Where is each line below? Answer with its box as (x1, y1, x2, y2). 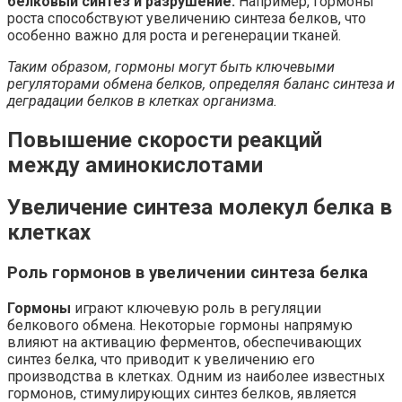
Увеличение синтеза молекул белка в (7, 195, 392, 221)
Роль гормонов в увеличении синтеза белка (7, 263, 368, 284)
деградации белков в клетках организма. (7, 92, 277, 109)
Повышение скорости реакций (7, 127, 322, 153)
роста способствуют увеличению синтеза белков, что (7, 9, 366, 27)
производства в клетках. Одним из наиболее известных (7, 368, 385, 386)
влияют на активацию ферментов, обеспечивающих (7, 334, 362, 352)
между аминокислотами (7, 152, 263, 178)
